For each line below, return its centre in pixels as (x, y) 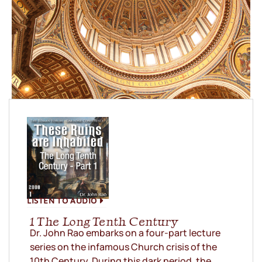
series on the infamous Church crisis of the (123, 247)
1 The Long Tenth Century (104, 222)
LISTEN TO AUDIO (62, 201)
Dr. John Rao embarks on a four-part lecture (125, 233)
